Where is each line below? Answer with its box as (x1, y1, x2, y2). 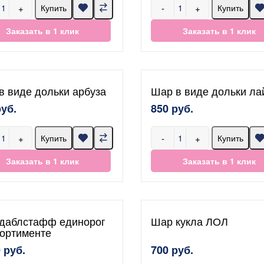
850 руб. (151, 101, 193, 116)
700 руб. (151, 242, 193, 258)
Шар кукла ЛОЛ (151, 213, 228, 229)
